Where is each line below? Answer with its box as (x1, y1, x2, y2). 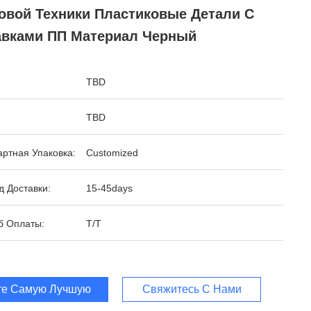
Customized (86, 147, 138, 158)
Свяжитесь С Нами (142, 283, 242, 295)
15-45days (86, 183, 133, 194)
